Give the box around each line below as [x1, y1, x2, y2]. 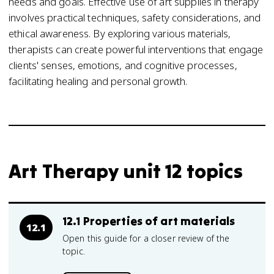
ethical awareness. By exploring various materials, [9, 26, 231, 40]
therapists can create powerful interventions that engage [9, 42, 264, 56]
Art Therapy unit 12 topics [9, 158, 243, 183]
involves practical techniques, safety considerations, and [9, 10, 261, 24]
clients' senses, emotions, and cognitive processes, [9, 58, 237, 72]
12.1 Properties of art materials [62, 213, 235, 228]
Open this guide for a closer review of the [62, 232, 230, 244]
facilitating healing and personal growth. [9, 74, 188, 88]
